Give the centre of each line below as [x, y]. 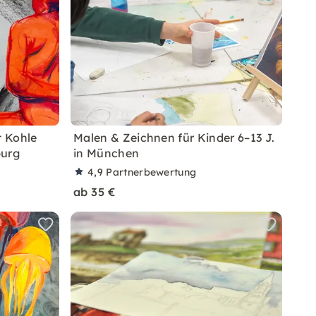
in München [107, 153]
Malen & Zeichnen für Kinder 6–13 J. [174, 138]
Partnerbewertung [151, 172]
